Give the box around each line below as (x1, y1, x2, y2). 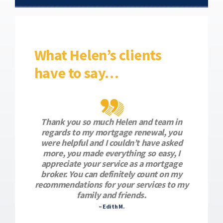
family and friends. (77, 189, 146, 201)
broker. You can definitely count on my (41, 168, 182, 180)
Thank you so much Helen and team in (41, 116, 182, 127)
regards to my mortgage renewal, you (41, 126, 182, 138)
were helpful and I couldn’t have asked (40, 137, 183, 148)
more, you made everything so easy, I (42, 147, 181, 159)
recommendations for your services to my (34, 179, 189, 190)
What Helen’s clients (34, 45, 162, 64)
